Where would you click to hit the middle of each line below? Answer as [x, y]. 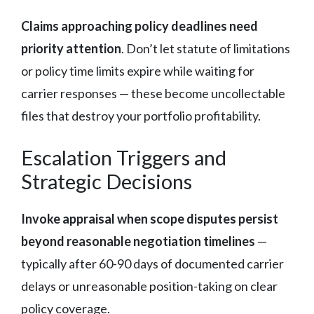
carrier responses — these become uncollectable [153, 93]
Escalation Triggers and [124, 157]
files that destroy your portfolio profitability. [141, 115]
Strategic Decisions [107, 181]
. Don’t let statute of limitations [206, 48]
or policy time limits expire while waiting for [138, 70]
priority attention [71, 48]
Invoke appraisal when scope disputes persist [150, 218]
